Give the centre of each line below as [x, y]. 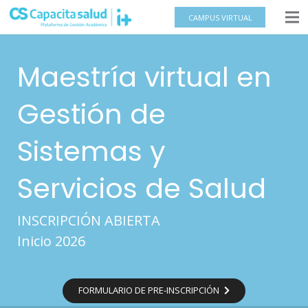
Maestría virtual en [144, 77]
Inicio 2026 [51, 241]
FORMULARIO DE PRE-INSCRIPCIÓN [149, 290]
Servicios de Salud [142, 188]
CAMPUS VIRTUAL [220, 17]
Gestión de [91, 114]
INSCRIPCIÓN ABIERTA [89, 220]
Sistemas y [91, 151]
